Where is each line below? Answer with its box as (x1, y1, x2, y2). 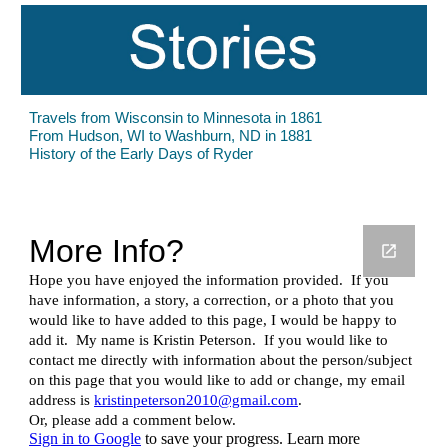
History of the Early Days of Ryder (29, 145, 254, 162)
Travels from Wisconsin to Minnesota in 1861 (29, 109, 323, 126)
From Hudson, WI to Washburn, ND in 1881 (29, 127, 313, 144)
